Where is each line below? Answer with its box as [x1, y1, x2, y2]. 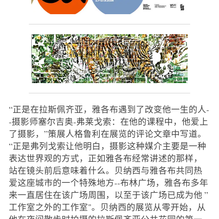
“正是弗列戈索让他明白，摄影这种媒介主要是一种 [8, 139, 206, 152]
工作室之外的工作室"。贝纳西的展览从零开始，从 [8, 200, 206, 213]
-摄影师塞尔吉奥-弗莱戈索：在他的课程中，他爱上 [8, 115, 208, 127]
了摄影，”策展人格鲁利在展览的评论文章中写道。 [8, 127, 206, 139]
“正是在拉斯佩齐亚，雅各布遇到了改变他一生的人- [8, 103, 209, 115]
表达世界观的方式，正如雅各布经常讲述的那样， [8, 152, 202, 164]
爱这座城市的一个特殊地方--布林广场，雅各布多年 [8, 176, 208, 188]
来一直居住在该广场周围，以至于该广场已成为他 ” [8, 188, 208, 200]
